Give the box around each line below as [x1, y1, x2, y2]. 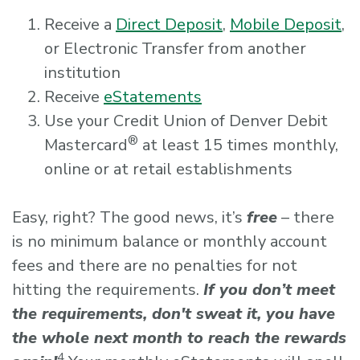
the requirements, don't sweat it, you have [12, 303, 335, 325]
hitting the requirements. [12, 279, 203, 301]
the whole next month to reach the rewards [12, 327, 346, 350]
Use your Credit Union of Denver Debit [44, 110, 328, 133]
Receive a [44, 14, 116, 36]
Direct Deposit [116, 14, 223, 36]
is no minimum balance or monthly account [12, 231, 327, 253]
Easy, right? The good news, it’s [12, 207, 247, 229]
